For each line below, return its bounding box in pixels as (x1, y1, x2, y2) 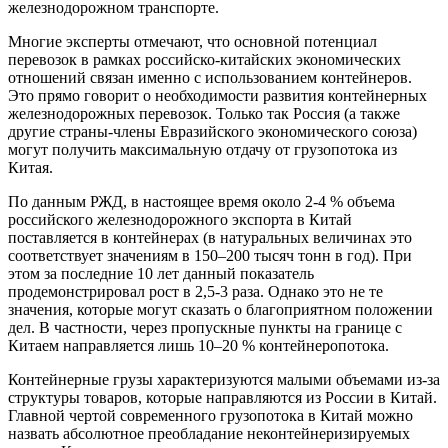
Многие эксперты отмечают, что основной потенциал (8, 33, 377, 51)
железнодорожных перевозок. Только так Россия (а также (8, 105, 400, 123)
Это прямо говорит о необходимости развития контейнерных (8, 87, 427, 105)
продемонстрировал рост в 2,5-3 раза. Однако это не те (8, 283, 383, 301)
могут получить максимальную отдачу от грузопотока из (8, 141, 397, 159)
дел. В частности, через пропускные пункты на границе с (8, 319, 402, 337)
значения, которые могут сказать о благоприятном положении (8, 301, 433, 319)
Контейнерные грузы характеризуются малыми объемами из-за (8, 371, 440, 389)
